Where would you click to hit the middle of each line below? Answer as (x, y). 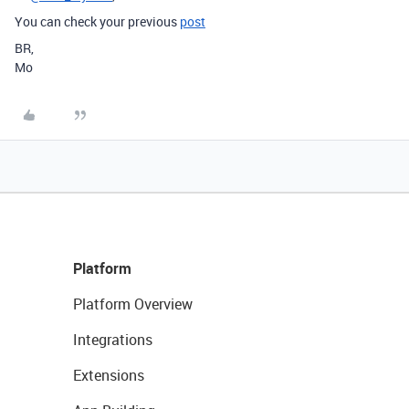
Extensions (109, 376)
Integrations (113, 340)
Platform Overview (133, 304)
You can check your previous (97, 22)
